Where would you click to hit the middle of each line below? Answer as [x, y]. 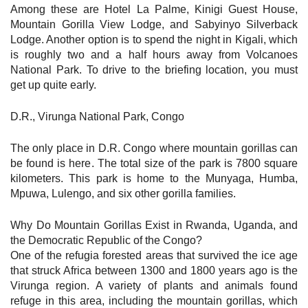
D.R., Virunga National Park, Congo [97, 116]
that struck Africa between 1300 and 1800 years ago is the [154, 270]
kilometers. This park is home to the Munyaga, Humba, [154, 178]
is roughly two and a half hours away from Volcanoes [154, 54]
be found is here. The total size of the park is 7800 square [154, 163]
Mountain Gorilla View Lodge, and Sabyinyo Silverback [154, 24]
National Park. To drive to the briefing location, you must [154, 69]
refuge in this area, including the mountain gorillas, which [154, 300]
